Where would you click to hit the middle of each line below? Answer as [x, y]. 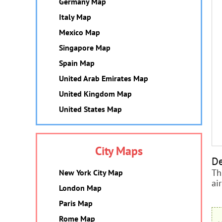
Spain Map [77, 63]
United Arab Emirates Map [104, 78]
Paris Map [76, 203]
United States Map [90, 109]
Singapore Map [85, 48]
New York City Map [91, 172]
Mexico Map [80, 32]
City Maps [119, 151]
